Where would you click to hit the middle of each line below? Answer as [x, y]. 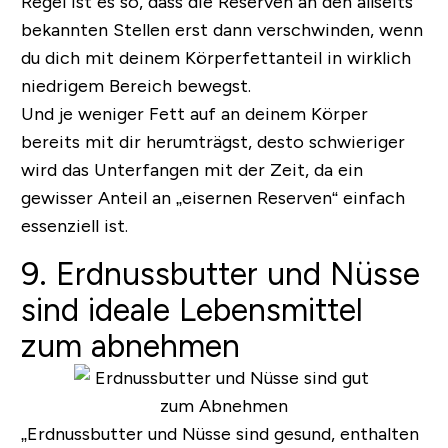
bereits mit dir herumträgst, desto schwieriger [212, 142]
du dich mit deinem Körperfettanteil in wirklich [215, 58]
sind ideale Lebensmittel [191, 310]
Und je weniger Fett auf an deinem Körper [194, 114]
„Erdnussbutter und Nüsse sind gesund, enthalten [219, 434]
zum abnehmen [130, 346]
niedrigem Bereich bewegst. [135, 86]
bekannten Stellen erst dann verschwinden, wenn [221, 30]
